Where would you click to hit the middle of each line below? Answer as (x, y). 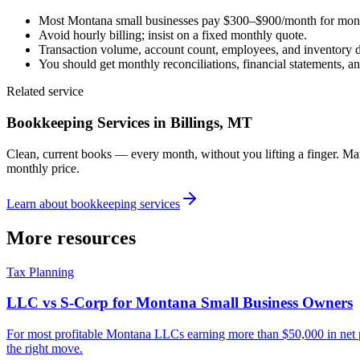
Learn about (39, 203)
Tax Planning (40, 272)
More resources (71, 237)
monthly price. (43, 168)
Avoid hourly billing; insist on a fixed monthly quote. (173, 35)
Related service (45, 92)
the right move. (45, 348)
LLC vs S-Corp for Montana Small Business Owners (180, 303)
